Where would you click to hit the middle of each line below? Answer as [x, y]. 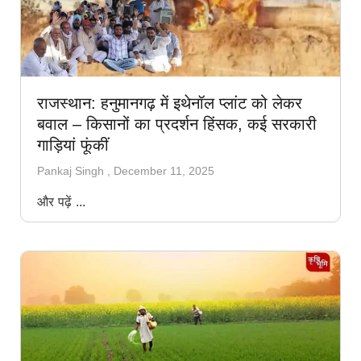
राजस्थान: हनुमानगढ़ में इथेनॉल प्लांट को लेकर [170, 103]
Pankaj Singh [72, 170]
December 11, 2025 [164, 170]
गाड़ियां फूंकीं [73, 145]
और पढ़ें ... [62, 201]
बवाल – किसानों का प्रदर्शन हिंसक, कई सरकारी [177, 124]
